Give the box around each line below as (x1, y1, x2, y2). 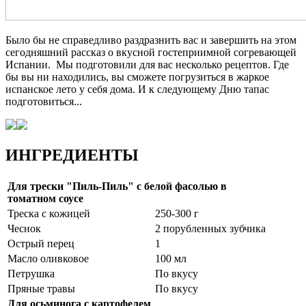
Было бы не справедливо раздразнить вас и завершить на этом (5, 33, 296, 46)
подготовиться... (5, 95, 82, 107)
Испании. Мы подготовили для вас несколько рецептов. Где (5, 58, 289, 70)
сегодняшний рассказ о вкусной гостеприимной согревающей (5, 46, 296, 58)
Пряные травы (8, 282, 75, 294)
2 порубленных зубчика (155, 222, 266, 234)
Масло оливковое (8, 252, 89, 264)
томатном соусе (8, 192, 83, 204)
